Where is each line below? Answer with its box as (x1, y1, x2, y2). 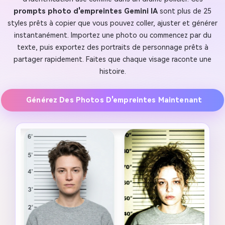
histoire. (99, 67, 126, 76)
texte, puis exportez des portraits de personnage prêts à (17, 43, 208, 52)
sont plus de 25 (158, 7, 211, 16)
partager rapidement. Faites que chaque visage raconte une (14, 55, 211, 64)
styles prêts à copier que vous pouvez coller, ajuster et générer (8, 19, 217, 28)
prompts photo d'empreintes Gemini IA (14, 7, 158, 16)
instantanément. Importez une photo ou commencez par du (14, 31, 211, 40)
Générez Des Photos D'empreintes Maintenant (26, 96, 202, 105)
